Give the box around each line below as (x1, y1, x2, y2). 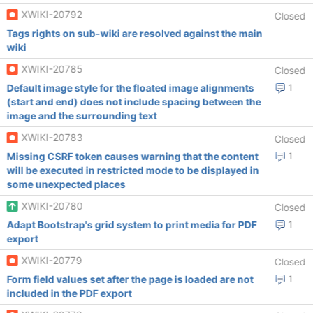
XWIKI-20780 (21, 200, 83, 212)
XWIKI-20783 (21, 131, 83, 143)
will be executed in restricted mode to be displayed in (6, 164, 259, 176)
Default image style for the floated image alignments (6, 82, 254, 94)
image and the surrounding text (6, 110, 157, 122)
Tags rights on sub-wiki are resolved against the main (6, 27, 263, 39)
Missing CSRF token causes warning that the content (6, 150, 259, 162)
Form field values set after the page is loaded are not (6, 273, 254, 285)
